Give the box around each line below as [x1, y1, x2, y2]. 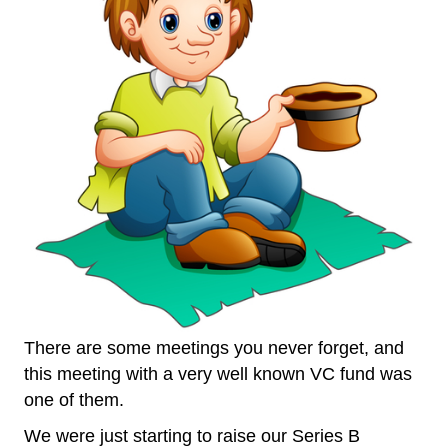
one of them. [24, 390, 124, 411]
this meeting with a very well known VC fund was [24, 364, 412, 385]
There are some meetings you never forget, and [24, 338, 404, 359]
